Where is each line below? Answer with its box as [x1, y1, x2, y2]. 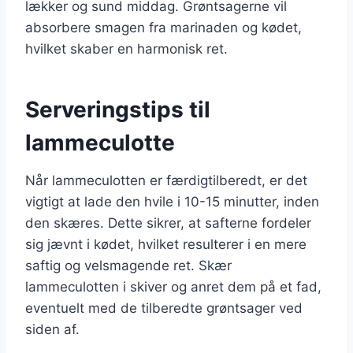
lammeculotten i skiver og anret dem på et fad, [25, 278, 321, 295]
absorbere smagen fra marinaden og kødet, [25, 19, 302, 35]
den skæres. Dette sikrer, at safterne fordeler [25, 214, 311, 231]
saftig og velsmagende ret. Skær [25, 257, 232, 273]
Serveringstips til [25, 95, 210, 123]
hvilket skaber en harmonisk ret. [25, 40, 228, 57]
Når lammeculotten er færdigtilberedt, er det [25, 172, 307, 188]
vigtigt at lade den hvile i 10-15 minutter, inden [25, 193, 319, 210]
